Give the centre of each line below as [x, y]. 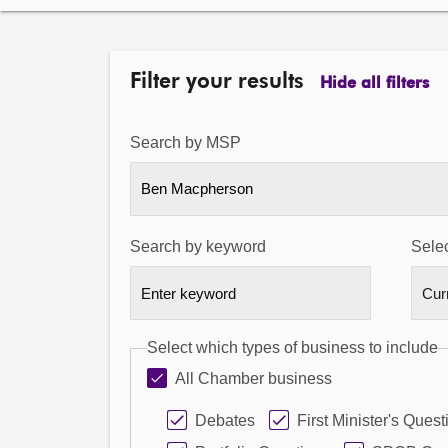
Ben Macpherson [197, 188]
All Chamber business [253, 378]
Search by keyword [198, 246]
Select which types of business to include [292, 347]
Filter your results [217, 82]
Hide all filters [374, 84]
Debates [225, 420]
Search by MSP [185, 142]
